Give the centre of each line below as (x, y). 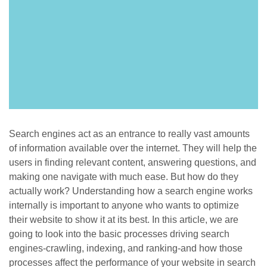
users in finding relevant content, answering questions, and (133, 162)
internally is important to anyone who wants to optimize (124, 205)
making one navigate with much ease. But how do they (124, 176)
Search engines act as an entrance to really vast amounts (129, 133)
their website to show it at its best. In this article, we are (124, 219)
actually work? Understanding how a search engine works (131, 191)
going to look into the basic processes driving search (119, 234)
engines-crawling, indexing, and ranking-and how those (126, 248)
